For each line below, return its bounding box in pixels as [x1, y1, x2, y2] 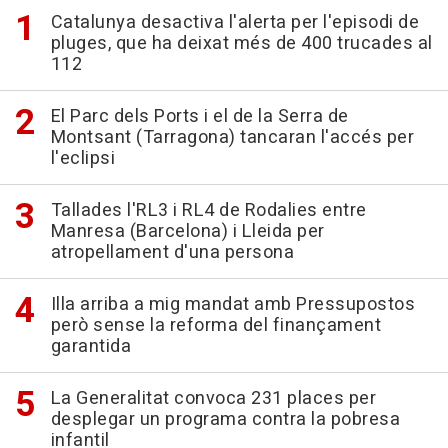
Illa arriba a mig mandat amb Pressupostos [50, 291, 415, 319]
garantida [50, 333, 131, 361]
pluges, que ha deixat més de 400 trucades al [50, 30, 433, 58]
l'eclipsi [50, 145, 115, 173]
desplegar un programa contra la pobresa [50, 406, 400, 434]
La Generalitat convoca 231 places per [50, 385, 376, 413]
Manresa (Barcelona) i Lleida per [50, 218, 325, 246]
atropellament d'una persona [50, 239, 294, 267]
